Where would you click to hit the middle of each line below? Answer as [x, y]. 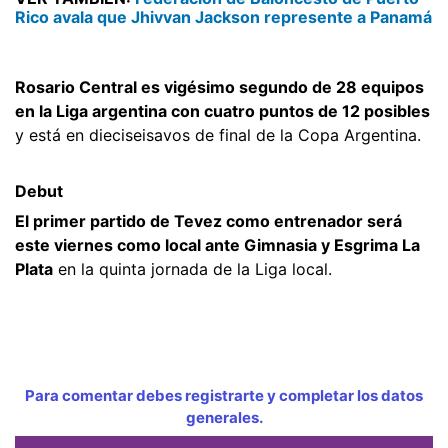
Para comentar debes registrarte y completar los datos [224, 395]
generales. [224, 417]
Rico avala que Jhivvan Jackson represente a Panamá [223, 16]
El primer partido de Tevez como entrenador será [208, 220]
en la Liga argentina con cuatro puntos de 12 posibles [222, 110]
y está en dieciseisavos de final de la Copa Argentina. [218, 134]
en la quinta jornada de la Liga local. [192, 268]
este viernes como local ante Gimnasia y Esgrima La [217, 244]
